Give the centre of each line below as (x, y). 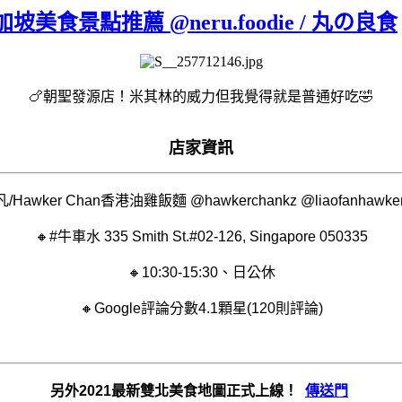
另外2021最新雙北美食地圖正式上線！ (178, 390)
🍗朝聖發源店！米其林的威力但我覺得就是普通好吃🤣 (201, 96)
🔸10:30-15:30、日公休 (201, 272)
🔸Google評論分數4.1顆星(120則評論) (201, 308)
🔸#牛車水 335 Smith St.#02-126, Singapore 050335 (201, 236)
